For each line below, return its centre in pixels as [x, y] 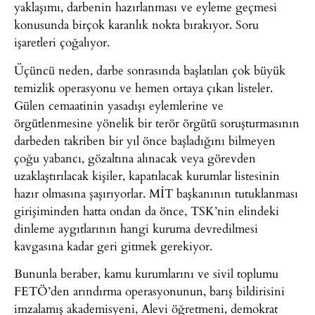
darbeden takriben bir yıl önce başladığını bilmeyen [145, 140]
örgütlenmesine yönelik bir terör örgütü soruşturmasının [157, 122]
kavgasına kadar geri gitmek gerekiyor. [113, 245]
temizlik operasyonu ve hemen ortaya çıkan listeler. [143, 87]
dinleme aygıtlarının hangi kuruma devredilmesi [136, 228]
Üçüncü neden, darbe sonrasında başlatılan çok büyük [150, 70]
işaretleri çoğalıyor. [62, 42]
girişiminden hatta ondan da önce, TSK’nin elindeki [147, 210]
